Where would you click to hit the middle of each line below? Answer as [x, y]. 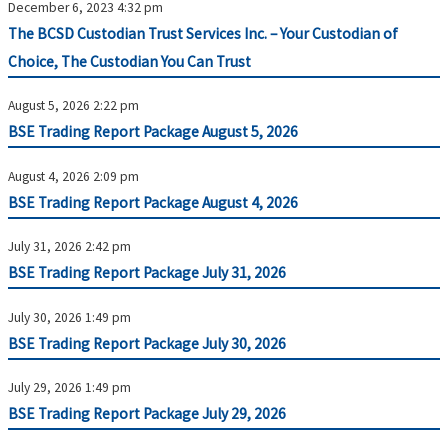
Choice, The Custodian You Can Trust [130, 61]
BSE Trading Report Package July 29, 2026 [147, 414]
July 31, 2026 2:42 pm [70, 247]
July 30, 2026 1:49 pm [70, 317]
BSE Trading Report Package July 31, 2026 [147, 273]
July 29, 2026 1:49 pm [70, 388]
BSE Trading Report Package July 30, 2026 [147, 343]
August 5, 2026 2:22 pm [74, 106]
